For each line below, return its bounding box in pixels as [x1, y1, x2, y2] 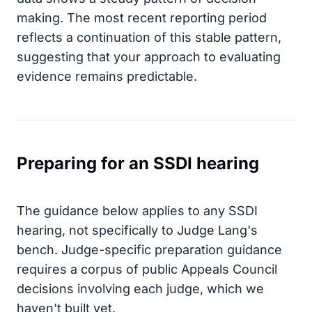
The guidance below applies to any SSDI [17, 203, 258, 218]
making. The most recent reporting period [17, 10, 267, 25]
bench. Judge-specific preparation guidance [17, 242, 282, 257]
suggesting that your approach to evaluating [17, 49, 281, 64]
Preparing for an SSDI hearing [17, 153, 259, 173]
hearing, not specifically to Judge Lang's [17, 223, 258, 237]
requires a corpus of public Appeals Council [17, 262, 277, 276]
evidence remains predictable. [17, 69, 197, 84]
